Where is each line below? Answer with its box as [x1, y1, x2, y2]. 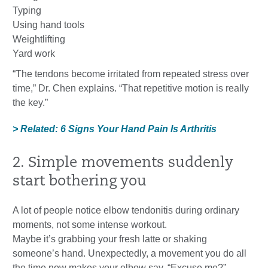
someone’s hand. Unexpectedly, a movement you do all [13, 248, 246, 259]
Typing [13, 5, 41, 16]
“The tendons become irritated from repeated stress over [13, 69, 249, 80]
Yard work [13, 48, 55, 59]
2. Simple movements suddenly [13, 156, 233, 171]
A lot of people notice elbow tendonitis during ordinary [13, 205, 239, 216]
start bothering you [13, 175, 147, 190]
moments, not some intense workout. [13, 220, 167, 230]
